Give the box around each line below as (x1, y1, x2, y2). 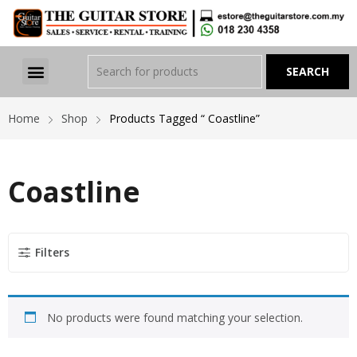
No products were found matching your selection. (47, 309, 303, 325)
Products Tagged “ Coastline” (109, 110, 260, 126)
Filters (35, 244, 69, 260)
